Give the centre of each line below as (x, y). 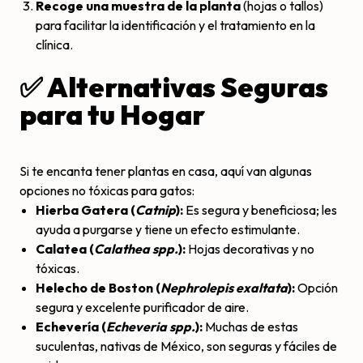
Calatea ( (65, 249)
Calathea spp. (136, 249)
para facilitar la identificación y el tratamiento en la (175, 26)
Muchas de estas (250, 327)
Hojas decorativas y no (250, 249)
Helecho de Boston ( (98, 288)
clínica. (54, 45)
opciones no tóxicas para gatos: (107, 191)
